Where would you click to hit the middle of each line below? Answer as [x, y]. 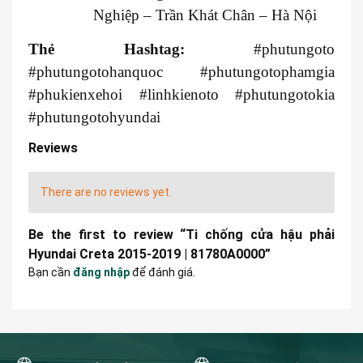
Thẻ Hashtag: [107, 49]
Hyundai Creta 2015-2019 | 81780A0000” [149, 254]
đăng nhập [101, 272]
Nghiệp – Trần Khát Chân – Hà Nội [205, 15]
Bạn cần [51, 272]
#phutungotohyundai [94, 117]
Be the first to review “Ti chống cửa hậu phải [181, 234]
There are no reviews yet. [106, 192]
